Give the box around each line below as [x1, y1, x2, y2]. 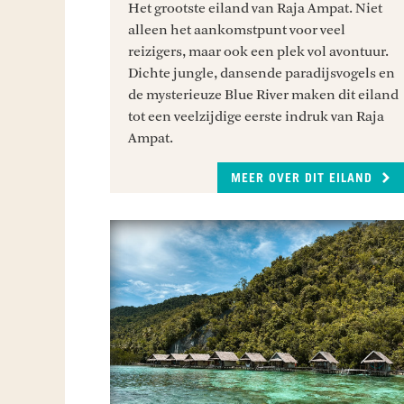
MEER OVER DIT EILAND [230, 171, 377, 185]
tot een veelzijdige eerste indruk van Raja [128, 107, 385, 124]
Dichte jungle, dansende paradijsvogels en [128, 64, 396, 81]
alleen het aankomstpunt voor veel [128, 21, 346, 38]
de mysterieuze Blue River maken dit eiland [128, 86, 399, 103]
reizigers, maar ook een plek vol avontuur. [128, 42, 390, 60]
